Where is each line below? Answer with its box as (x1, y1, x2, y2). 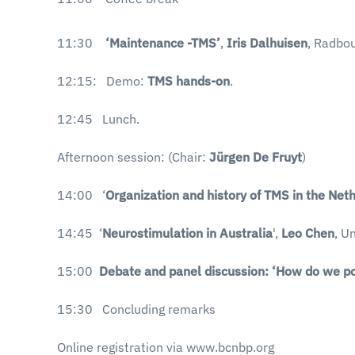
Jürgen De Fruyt (209, 149, 302, 165)
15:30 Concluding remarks (57, 301, 216, 317)
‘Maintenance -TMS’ (105, 35, 220, 51)
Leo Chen (281, 225, 334, 241)
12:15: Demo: (57, 73, 147, 89)
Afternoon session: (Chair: (57, 149, 209, 165)
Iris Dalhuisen (227, 35, 307, 51)
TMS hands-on (147, 73, 230, 89)
